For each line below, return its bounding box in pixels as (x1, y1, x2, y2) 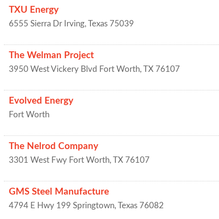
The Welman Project (9, 51, 94, 60)
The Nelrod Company (9, 142, 98, 151)
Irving (64, 20, 85, 28)
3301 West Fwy (9, 156, 67, 164)
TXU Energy (9, 5, 59, 15)
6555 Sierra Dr (9, 20, 62, 28)
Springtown (73, 201, 114, 210)
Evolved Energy (9, 96, 73, 106)
